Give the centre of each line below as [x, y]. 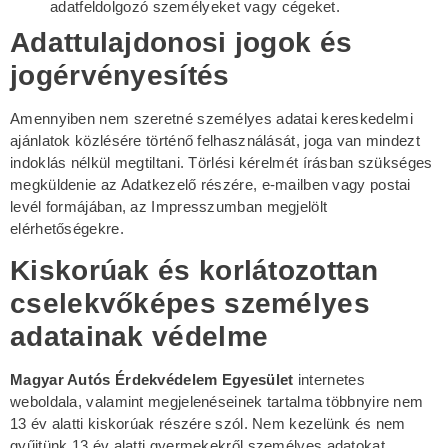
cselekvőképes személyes [190, 303]
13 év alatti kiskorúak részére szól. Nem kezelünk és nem [208, 423]
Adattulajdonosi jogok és [181, 42]
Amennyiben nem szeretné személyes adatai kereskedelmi [211, 118]
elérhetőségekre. [67, 228]
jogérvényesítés [120, 75]
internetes [331, 379]
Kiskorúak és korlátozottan [194, 270]
